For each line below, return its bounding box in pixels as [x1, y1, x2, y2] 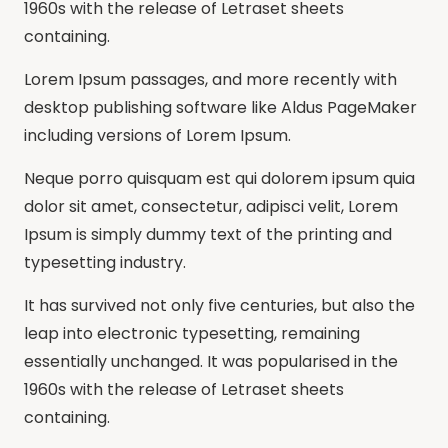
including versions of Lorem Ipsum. [24, 123, 291, 147]
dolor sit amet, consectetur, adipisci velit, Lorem [24, 194, 398, 218]
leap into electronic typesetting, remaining [24, 321, 360, 345]
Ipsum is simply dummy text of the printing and [24, 222, 392, 246]
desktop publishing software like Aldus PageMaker [24, 95, 417, 119]
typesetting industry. [24, 250, 186, 274]
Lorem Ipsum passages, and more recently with [24, 67, 397, 91]
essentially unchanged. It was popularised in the [24, 349, 398, 373]
